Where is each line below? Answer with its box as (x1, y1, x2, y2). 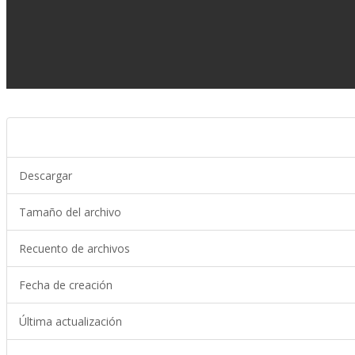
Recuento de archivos (19, 241, 130, 256)
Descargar (19, 168, 72, 183)
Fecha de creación (19, 277, 113, 292)
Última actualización (19, 314, 122, 329)
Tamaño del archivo (19, 204, 121, 219)
